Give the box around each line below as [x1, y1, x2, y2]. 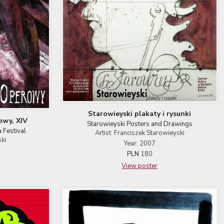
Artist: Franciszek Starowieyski [94, 128, 184, 138]
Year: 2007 [123, 139, 155, 148]
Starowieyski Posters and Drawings [86, 119, 192, 129]
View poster [121, 161, 158, 171]
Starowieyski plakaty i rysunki [88, 109, 191, 119]
